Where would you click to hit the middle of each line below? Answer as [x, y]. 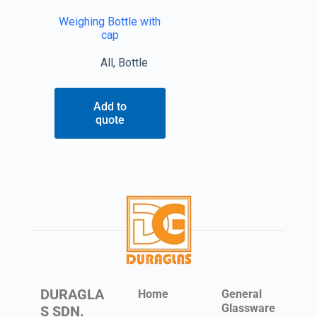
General [242, 294]
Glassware [249, 309]
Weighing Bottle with [110, 22]
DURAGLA [72, 295]
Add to [110, 107]
